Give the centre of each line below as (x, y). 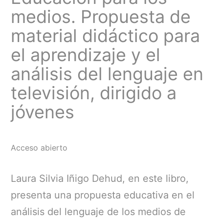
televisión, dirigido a (94, 93)
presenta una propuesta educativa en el (103, 195)
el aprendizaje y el (86, 55)
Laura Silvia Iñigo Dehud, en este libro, (100, 179)
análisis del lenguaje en (107, 74)
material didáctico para (106, 36)
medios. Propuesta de (101, 17)
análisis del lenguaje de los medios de (99, 212)
